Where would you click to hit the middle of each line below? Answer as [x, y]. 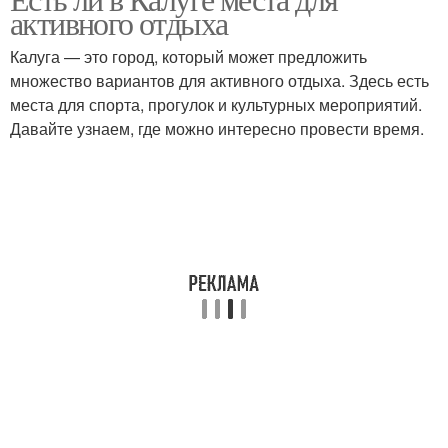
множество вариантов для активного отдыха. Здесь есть [219, 80]
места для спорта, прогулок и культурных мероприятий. [216, 104]
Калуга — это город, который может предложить [188, 56]
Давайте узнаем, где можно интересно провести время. [217, 128]
